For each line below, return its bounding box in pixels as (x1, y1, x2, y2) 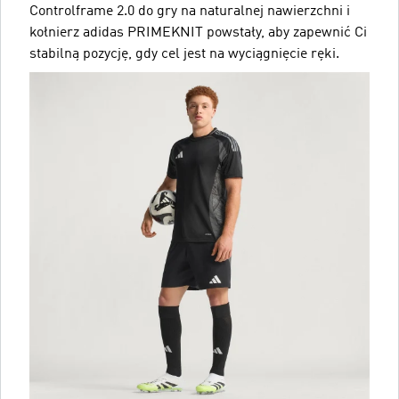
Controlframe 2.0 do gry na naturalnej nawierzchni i (29, 4, 350, 19)
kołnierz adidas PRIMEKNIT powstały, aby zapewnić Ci (29, 25, 367, 40)
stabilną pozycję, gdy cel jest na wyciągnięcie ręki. (29, 46, 339, 61)
